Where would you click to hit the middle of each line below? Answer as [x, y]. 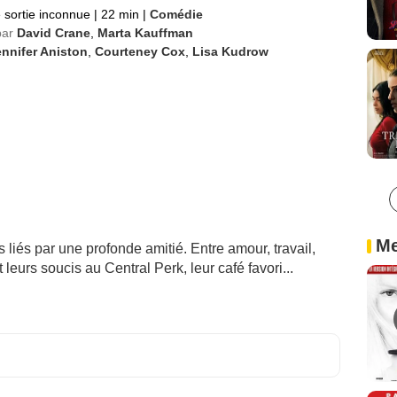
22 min [120, 14]
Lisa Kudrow [230, 51]
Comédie [176, 14]
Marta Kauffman [145, 33]
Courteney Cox [140, 51]
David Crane [53, 33]
